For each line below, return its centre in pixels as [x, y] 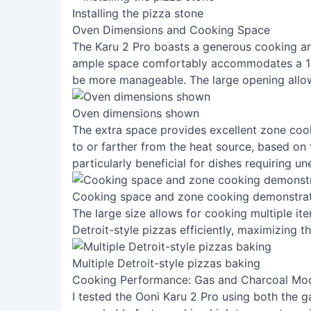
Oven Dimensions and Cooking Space [171, 30]
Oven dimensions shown [136, 113]
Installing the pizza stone [138, 13]
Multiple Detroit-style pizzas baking [166, 263]
